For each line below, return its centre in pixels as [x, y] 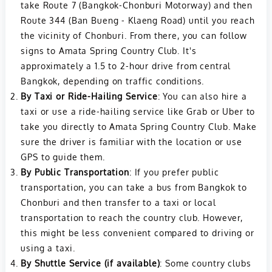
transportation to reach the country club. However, [132, 217]
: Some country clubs [206, 263]
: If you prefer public [174, 172]
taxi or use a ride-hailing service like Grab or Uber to [138, 111]
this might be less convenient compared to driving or [138, 232]
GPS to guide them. [63, 156]
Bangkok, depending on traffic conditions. [113, 80]
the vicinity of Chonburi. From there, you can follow [134, 35]
